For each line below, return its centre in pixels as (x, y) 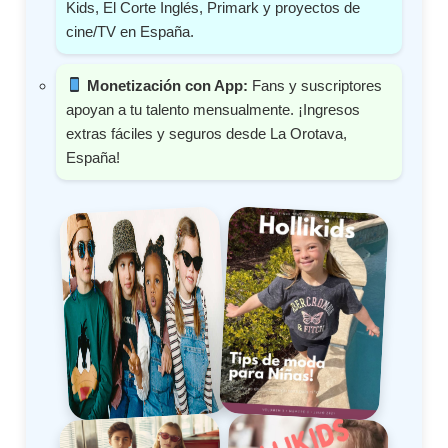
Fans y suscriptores (315, 85)
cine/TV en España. (130, 31)
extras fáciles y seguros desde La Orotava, (207, 133)
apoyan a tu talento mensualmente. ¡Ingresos (213, 109)
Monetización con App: (168, 85)
